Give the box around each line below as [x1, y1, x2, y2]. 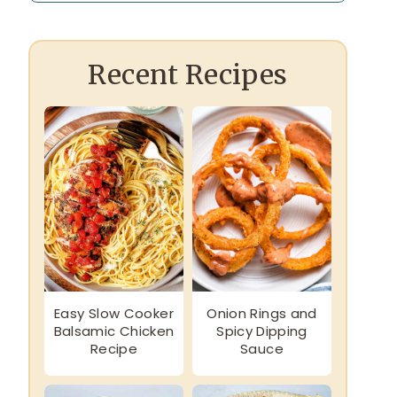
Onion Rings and [206, 304, 317, 323]
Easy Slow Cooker [54, 304, 174, 323]
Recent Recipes [88, 57, 288, 91]
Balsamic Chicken [53, 322, 175, 341]
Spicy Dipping [216, 322, 307, 341]
